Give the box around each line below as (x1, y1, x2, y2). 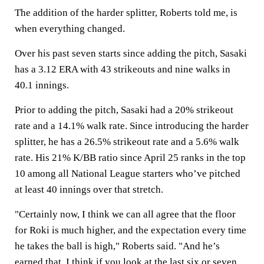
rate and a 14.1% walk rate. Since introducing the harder (15, 120, 249, 131)
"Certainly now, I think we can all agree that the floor (15, 208, 236, 220)
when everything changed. (15, 22, 125, 34)
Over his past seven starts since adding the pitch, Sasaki (15, 47, 247, 59)
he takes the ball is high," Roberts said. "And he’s (15, 240, 220, 252)
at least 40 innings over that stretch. (15, 183, 166, 195)
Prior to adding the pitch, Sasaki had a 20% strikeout (15, 104, 233, 115)
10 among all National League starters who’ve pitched (15, 167, 240, 179)
